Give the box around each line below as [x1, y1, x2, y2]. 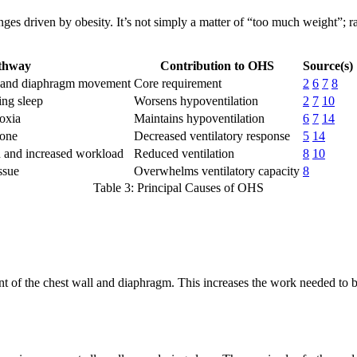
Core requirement [134, 76, 222, 90]
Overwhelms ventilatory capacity [134, 163, 300, 178]
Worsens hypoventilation [134, 93, 258, 108]
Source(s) [303, 58, 353, 73]
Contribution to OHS [159, 58, 274, 73]
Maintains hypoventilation [134, 111, 265, 125]
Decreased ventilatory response [134, 128, 290, 143]
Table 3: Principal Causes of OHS [93, 180, 264, 194]
